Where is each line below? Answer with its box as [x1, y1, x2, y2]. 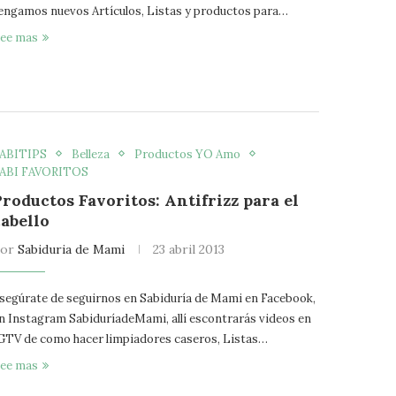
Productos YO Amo [134, 146, 241, 162]
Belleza [72, 146, 110, 162]
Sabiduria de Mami [18, 240, 126, 257]
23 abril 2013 [153, 240, 225, 257]
